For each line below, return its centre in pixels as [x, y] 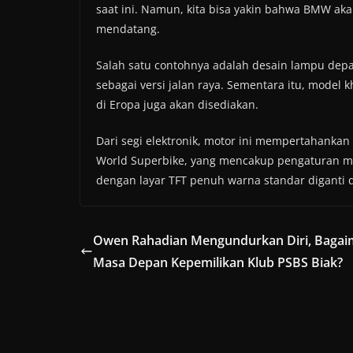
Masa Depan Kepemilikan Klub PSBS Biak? [218, 263]
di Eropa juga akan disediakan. [177, 105]
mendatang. [128, 29]
